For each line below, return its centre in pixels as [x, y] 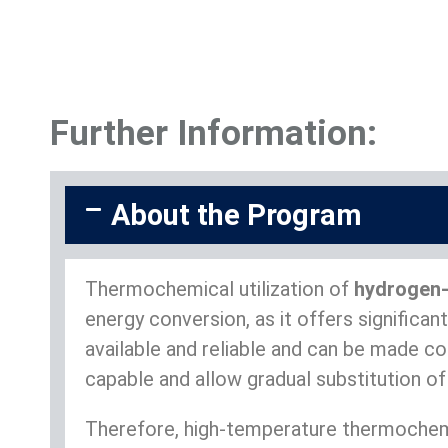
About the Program [236, 215]
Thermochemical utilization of [219, 289]
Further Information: [213, 134]
